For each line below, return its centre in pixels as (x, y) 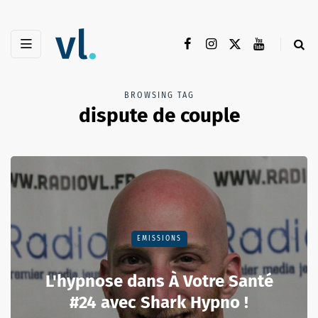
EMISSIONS (159, 239)
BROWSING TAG (159, 95)
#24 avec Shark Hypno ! (159, 303)
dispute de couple (159, 116)
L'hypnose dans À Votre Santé (159, 281)
